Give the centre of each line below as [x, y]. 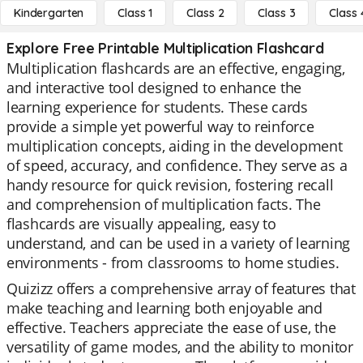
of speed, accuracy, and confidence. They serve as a [177, 165]
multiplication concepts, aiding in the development [175, 146]
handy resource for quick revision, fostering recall [170, 185]
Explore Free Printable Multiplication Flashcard [165, 48]
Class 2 [205, 13]
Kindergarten [49, 13]
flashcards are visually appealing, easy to [141, 224]
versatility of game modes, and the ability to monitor [180, 347]
